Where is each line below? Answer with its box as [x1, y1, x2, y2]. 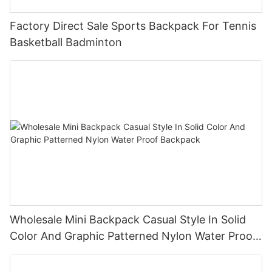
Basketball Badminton [10, 36, 122, 49]
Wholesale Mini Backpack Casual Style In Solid [10, 213, 246, 226]
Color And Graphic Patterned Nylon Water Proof [10, 229, 257, 243]
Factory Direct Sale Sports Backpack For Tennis [10, 19, 256, 33]
